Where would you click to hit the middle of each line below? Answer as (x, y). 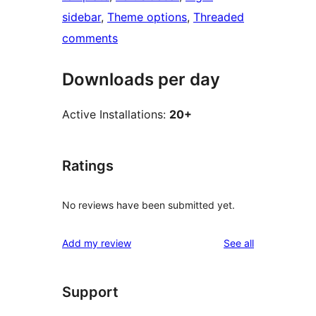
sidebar (81, 17)
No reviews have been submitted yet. (148, 205)
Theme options (147, 17)
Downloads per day (141, 80)
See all (239, 243)
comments (90, 38)
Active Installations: (116, 115)
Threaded (219, 17)
